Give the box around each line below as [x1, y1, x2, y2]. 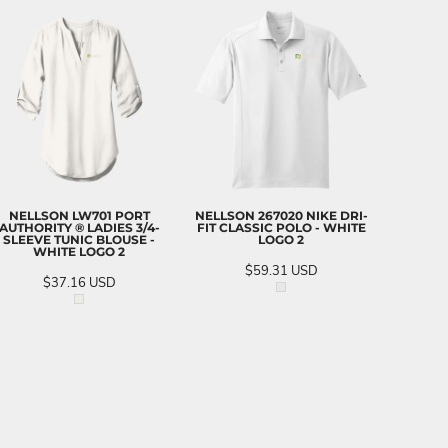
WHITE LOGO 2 [33, 243, 125, 259]
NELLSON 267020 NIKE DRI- [194, 207, 368, 223]
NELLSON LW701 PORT [8, 207, 150, 223]
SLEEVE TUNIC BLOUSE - [3, 231, 155, 247]
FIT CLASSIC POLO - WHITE [196, 219, 366, 235]
